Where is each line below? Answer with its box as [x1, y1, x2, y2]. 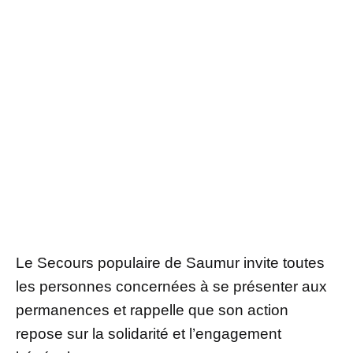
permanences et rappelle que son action [16, 301, 288, 318]
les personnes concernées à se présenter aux [16, 277, 327, 295]
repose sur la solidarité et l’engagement [16, 325, 281, 342]
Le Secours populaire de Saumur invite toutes [16, 254, 325, 271]
